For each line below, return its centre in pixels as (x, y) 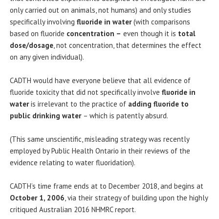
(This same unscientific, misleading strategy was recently (99, 139)
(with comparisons (161, 22)
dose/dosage (32, 45)
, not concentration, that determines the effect (127, 45)
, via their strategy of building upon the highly (136, 197)
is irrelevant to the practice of (78, 104)
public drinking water (46, 115)
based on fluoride (38, 33)
